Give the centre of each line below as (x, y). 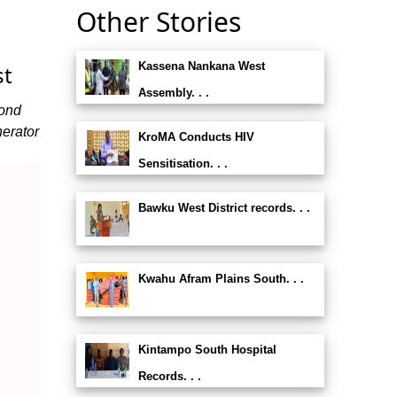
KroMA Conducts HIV (196, 137)
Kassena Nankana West (201, 66)
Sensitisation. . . (183, 163)
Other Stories (158, 22)
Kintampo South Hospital (207, 350)
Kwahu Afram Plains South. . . (221, 279)
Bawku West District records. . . (224, 208)
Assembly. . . (173, 93)
